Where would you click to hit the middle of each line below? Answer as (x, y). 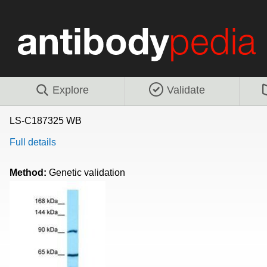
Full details (33, 142)
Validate (186, 90)
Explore (71, 90)
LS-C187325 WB (46, 120)
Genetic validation (87, 172)
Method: (29, 172)
